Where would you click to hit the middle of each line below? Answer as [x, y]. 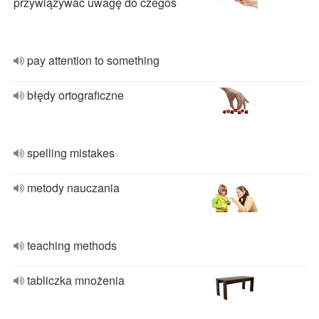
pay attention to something [93, 60]
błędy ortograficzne [75, 95]
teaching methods [72, 245]
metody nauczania [73, 188]
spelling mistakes [71, 153]
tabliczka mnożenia [76, 280]
